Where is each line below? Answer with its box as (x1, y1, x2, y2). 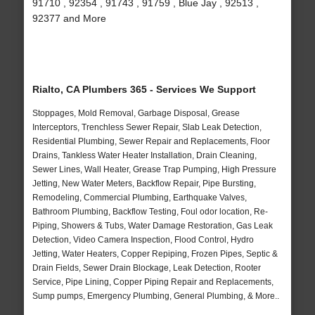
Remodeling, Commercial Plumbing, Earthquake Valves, (32, 193, 247, 203)
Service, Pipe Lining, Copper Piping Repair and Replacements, (32, 277, 274, 288)
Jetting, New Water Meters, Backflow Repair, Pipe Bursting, (32, 179, 256, 189)
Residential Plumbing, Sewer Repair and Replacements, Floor (32, 136, 270, 147)
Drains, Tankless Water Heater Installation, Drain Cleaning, (32, 150, 257, 161)
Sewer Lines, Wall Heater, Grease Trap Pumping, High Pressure (32, 165, 276, 175)
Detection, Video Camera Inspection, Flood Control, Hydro (32, 235, 254, 245)
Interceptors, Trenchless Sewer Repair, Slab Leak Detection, (32, 122, 262, 133)
